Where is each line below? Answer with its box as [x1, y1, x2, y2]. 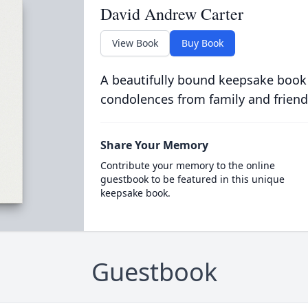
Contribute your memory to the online [100, 159, 275, 172]
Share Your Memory [100, 137, 208, 153]
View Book [111, 36, 158, 49]
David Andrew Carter [100, 3, 243, 25]
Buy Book [181, 36, 223, 49]
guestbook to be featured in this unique [100, 173, 285, 186]
